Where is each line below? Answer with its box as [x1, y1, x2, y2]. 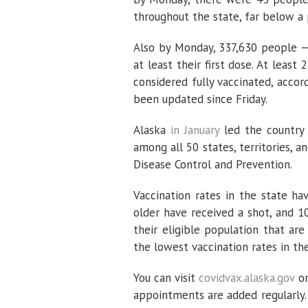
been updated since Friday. [133, 91, 267, 107]
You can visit [133, 270, 199, 285]
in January [170, 122, 219, 137]
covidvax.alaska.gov [199, 270, 295, 285]
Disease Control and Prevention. [133, 157, 292, 172]
